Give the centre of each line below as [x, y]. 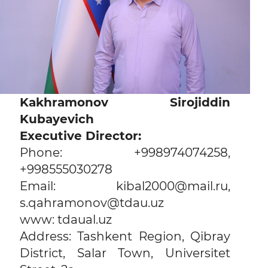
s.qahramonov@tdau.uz [92, 202]
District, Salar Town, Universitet [125, 253]
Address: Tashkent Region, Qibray [125, 236]
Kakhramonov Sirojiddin [125, 102]
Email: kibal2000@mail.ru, [125, 186]
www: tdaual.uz [66, 219]
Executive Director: [81, 135]
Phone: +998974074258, [125, 152]
